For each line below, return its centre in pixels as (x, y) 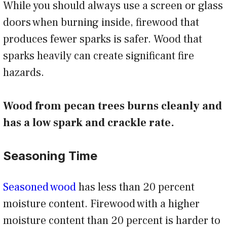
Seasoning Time (52, 156)
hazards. (25, 72)
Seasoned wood (40, 187)
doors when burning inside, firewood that (101, 22)
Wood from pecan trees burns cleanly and (112, 106)
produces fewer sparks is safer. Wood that (103, 39)
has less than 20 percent (135, 187)
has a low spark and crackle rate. (90, 122)
